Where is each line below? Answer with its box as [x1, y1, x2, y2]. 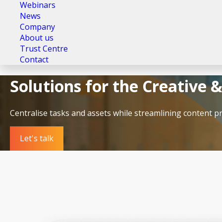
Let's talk [20, 132, 54, 144]
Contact [20, 54, 49, 65]
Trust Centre [20, 43, 68, 54]
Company [20, 21, 55, 32]
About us [20, 32, 54, 43]
